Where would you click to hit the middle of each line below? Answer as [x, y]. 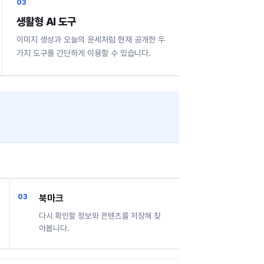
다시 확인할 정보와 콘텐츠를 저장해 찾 [100, 216]
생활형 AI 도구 [46, 22]
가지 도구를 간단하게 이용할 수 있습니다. [83, 53]
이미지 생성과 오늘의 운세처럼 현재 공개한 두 [90, 39]
